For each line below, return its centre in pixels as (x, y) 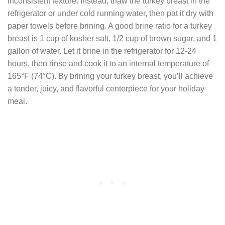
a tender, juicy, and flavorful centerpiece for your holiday (106, 88)
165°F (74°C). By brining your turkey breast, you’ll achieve (110, 76)
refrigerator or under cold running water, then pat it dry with (110, 13)
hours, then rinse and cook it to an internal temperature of (108, 63)
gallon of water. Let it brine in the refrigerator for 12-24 (102, 51)
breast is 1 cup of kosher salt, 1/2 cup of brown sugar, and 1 (112, 38)
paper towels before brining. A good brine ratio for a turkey (110, 26)
